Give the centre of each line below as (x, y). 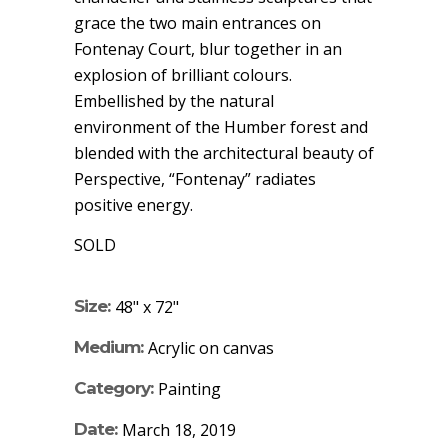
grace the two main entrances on (197, 22)
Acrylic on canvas (211, 347)
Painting (189, 388)
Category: (113, 387)
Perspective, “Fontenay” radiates (195, 178)
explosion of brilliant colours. (183, 74)
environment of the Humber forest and (221, 126)
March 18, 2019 (179, 429)
